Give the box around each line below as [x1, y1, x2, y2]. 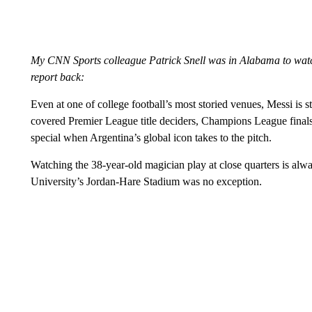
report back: [30, 70, 84, 83]
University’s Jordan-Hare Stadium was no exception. [30, 175, 262, 187]
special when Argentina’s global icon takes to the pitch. [30, 131, 272, 143]
